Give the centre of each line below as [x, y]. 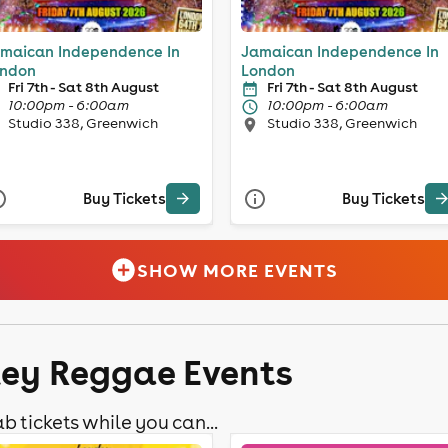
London [268, 70]
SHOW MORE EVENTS [238, 270]
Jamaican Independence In [340, 51]
